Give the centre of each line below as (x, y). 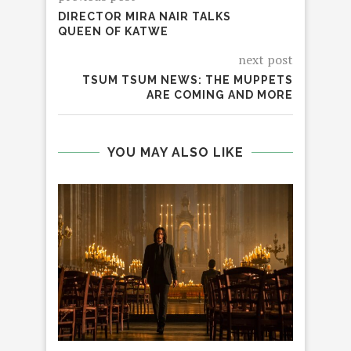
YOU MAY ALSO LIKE (175, 153)
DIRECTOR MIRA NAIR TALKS (145, 17)
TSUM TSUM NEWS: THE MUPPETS (188, 80)
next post (266, 60)
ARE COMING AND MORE (220, 95)
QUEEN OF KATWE (113, 32)
